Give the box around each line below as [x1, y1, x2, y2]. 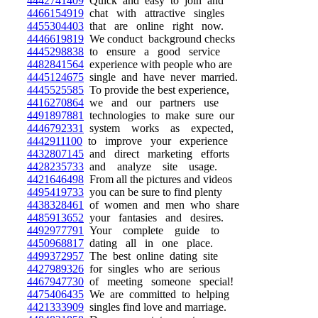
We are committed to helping [84, 288, 229, 300]
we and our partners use [84, 97, 219, 109]
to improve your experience [82, 135, 228, 147]
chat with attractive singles [84, 7, 224, 19]
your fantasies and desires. [84, 212, 224, 224]
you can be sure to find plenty [84, 186, 222, 198]
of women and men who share [84, 199, 239, 211]
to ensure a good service [84, 45, 220, 57]
